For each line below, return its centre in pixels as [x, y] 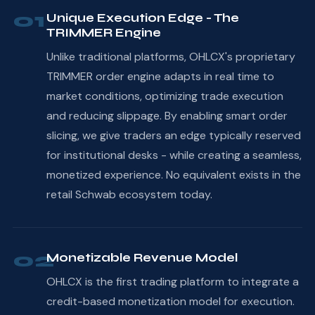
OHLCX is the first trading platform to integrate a [172, 281]
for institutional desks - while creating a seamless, [174, 155]
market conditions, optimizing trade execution [165, 96]
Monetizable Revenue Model [142, 257]
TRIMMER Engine [103, 32]
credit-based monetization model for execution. [170, 301]
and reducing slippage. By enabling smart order [167, 115]
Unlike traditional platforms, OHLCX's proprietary [171, 56]
